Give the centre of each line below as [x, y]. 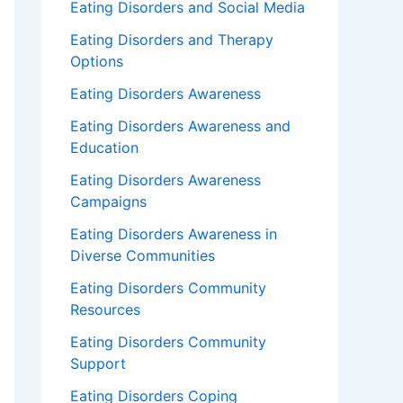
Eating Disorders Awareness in [174, 234]
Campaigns [108, 202]
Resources [105, 310]
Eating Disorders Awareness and [180, 126]
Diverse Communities [143, 256]
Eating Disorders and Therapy [172, 40]
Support [98, 364]
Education [104, 148]
